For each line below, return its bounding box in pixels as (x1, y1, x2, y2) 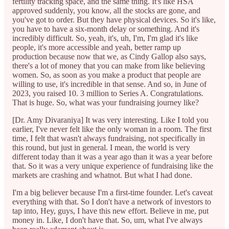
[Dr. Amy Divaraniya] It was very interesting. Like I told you (12, 115, 209, 124)
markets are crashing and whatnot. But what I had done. (12, 170, 192, 179)
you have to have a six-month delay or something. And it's (12, 24, 199, 33)
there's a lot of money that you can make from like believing (12, 61, 205, 70)
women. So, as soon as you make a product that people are (12, 70, 201, 79)
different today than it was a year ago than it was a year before (12, 152, 212, 161)
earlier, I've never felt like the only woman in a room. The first (12, 124, 212, 133)
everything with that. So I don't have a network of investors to (12, 197, 211, 206)
